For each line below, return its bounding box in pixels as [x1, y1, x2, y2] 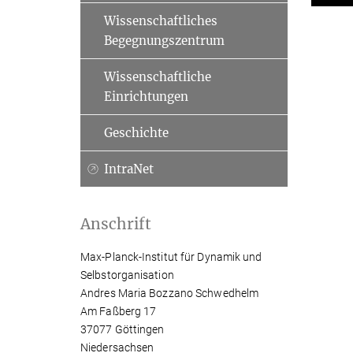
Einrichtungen [104, 89, 188, 104]
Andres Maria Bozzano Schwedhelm [80, 287, 259, 299]
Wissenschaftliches [104, 13, 217, 28]
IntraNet [104, 162, 154, 176]
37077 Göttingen [80, 323, 165, 336]
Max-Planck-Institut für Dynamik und [80, 251, 262, 263]
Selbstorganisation [80, 269, 174, 281]
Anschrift [80, 214, 151, 233]
